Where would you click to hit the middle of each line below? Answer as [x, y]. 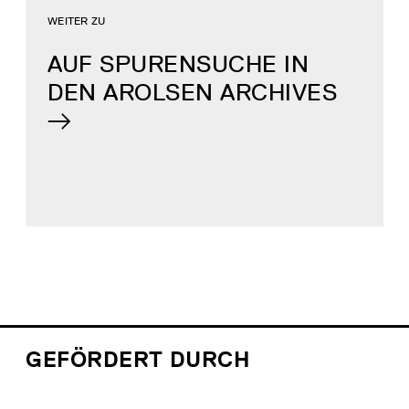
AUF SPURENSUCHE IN [178, 64]
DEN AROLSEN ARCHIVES [192, 93]
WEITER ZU [77, 21]
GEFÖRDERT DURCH [138, 360]
